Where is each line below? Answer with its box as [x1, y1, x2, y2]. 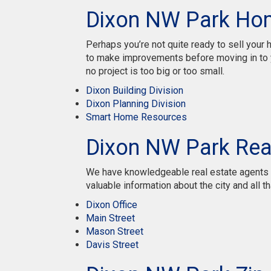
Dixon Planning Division [86, 98, 186, 109]
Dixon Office [86, 199, 137, 211]
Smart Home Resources [86, 111, 187, 123]
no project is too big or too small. [86, 65, 224, 77]
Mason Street [86, 226, 143, 237]
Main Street [86, 212, 135, 224]
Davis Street [86, 239, 139, 250]
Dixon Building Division [86, 85, 183, 96]
